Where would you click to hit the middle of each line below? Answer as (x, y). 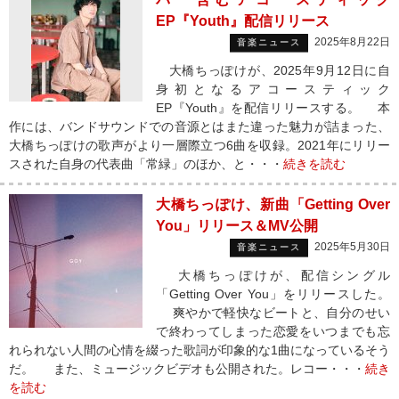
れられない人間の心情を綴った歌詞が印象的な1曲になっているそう (199, 350)
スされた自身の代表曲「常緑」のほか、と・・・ (146, 164)
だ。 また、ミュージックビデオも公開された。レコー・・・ (187, 369)
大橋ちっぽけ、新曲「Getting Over (273, 204)
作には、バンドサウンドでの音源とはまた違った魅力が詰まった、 (199, 126)
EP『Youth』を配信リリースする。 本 (273, 108)
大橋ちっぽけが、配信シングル (273, 275)
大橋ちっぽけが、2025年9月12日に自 (273, 70)
